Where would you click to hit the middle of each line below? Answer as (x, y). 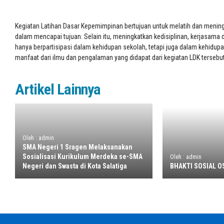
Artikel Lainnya (58, 89)
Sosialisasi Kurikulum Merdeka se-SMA (82, 156)
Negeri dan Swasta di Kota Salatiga (75, 166)
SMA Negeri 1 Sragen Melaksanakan (77, 147)
